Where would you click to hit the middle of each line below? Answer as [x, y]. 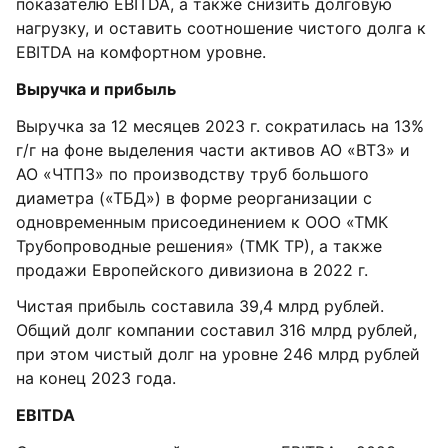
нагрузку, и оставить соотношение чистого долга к [221, 28]
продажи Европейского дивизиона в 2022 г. [192, 270]
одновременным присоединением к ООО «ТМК [202, 222]
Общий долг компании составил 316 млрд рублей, [216, 330]
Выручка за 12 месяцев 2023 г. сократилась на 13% [220, 126]
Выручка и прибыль [96, 89]
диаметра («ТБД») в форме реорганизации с [194, 198]
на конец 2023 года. [96, 378]
